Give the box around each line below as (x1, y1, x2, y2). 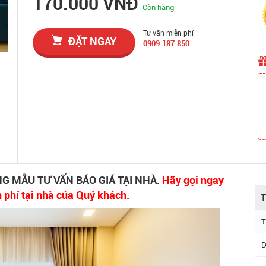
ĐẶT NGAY (68, 34, 117, 48)
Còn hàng (142, 2, 175, 12)
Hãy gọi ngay (162, 173, 224, 187)
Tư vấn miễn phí (143, 28, 194, 37)
